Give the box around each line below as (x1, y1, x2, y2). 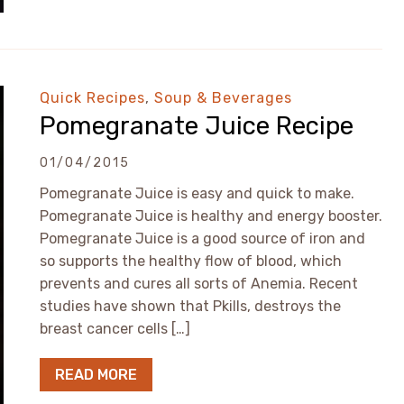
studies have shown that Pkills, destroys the (40, 298, 341, 315)
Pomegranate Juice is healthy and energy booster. (40, 207, 382, 225)
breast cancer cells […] (40, 320, 190, 337)
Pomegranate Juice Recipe (40, 111, 353, 141)
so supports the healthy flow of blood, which (40, 252, 342, 270)
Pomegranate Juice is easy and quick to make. (40, 185, 354, 202)
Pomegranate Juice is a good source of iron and (40, 230, 365, 247)
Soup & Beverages (154, 89, 292, 106)
